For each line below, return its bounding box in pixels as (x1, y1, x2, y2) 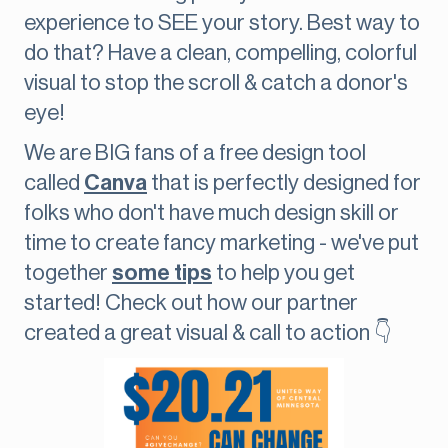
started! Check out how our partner (24, 292, 358, 315)
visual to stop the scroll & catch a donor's (24, 72, 408, 95)
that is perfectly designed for (147, 172, 421, 195)
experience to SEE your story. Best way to (24, 12, 420, 35)
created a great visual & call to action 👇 (24, 322, 392, 345)
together (24, 262, 112, 285)
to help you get (212, 262, 355, 285)
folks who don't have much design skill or (24, 202, 399, 225)
